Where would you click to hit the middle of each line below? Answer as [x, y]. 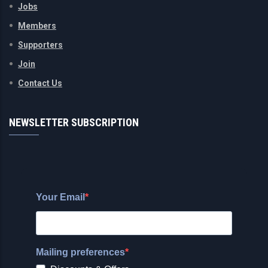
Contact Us [40, 83]
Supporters [40, 45]
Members [37, 25]
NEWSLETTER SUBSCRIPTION [74, 122]
